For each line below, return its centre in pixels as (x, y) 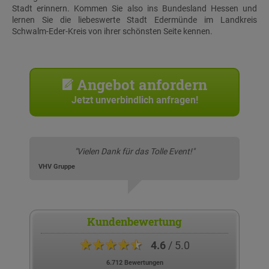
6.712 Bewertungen (134, 263)
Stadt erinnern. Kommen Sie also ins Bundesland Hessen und (134, 9)
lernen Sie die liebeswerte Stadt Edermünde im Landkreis (134, 20)
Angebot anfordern (140, 85)
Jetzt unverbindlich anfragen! (134, 100)
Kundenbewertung (134, 222)
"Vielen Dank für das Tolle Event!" (134, 152)
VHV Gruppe (57, 167)
